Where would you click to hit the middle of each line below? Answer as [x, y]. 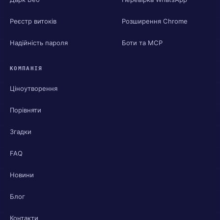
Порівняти [26, 110]
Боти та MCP [142, 42]
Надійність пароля [39, 42]
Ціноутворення [34, 88]
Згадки [21, 131]
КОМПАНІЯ [26, 69]
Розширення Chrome [155, 21]
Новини [22, 175]
